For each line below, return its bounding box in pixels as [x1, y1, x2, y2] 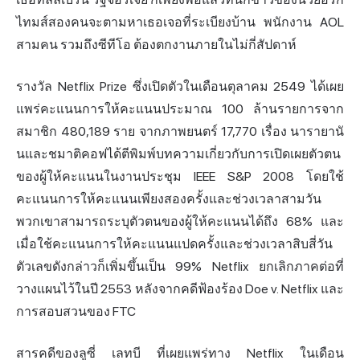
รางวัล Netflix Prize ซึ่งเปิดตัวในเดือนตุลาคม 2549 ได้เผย [16, 79, 344, 95]
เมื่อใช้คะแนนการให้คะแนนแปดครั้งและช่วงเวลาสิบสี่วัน [16, 236, 333, 252]
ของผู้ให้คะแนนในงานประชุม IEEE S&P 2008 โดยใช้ [16, 169, 344, 185]
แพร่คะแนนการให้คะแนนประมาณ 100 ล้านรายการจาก [16, 101, 344, 117]
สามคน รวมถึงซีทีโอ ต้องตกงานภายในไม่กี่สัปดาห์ [16, 37, 297, 53]
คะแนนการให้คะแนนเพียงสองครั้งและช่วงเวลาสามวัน [16, 191, 321, 207]
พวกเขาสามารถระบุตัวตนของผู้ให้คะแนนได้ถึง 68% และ [16, 214, 344, 230]
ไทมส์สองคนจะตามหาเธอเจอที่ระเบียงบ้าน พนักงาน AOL [16, 14, 344, 31]
